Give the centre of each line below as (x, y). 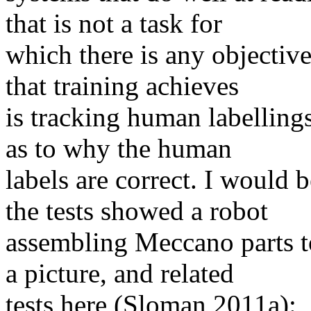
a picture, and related (120, 274)
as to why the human (119, 149)
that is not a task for (114, 24)
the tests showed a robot (137, 211)
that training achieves (122, 86)
